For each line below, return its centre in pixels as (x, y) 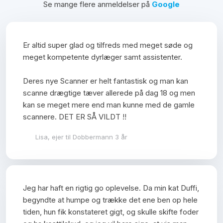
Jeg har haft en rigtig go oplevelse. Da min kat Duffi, (111, 188)
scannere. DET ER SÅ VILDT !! (75, 116)
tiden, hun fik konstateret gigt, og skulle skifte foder (111, 212)
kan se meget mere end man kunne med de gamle (109, 105)
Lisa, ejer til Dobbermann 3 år (82, 137)
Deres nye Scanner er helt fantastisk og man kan (106, 81)
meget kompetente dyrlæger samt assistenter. (103, 57)
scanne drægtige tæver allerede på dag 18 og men (109, 93)
